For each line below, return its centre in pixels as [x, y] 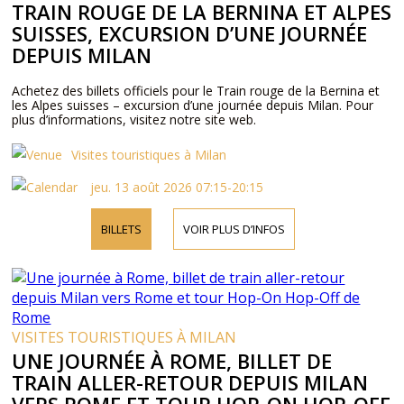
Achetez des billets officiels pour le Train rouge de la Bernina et [196, 91]
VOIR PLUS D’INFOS [234, 229]
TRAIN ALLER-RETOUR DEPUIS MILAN [190, 382]
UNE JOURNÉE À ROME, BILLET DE [172, 361]
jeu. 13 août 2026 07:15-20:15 [175, 187]
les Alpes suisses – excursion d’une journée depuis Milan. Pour [193, 105]
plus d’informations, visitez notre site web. [134, 119]
